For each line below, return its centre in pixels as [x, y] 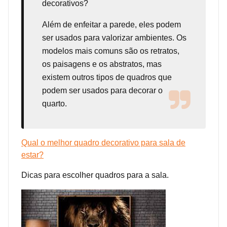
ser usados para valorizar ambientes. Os [114, 37]
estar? [32, 155]
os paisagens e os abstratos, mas [102, 64]
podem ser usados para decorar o [102, 90]
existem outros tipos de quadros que [107, 77]
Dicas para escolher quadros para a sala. [95, 175]
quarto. [54, 103]
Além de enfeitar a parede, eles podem [111, 24]
